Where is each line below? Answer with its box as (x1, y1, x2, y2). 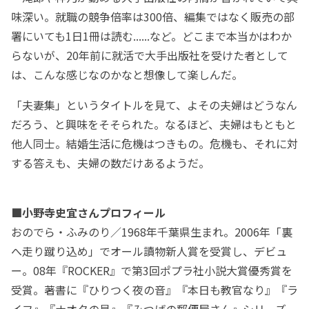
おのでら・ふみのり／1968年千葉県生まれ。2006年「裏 (11, 223, 292, 241)
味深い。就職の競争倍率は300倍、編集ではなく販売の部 (11, 8, 295, 26)
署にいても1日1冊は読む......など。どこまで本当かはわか (11, 28, 292, 45)
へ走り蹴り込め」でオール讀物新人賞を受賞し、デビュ (11, 243, 287, 260)
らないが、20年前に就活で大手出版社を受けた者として (11, 47, 288, 64)
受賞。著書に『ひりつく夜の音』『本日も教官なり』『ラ (11, 281, 298, 299)
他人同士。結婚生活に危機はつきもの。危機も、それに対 (11, 135, 298, 152)
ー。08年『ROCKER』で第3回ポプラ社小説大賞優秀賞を (11, 262, 292, 279)
